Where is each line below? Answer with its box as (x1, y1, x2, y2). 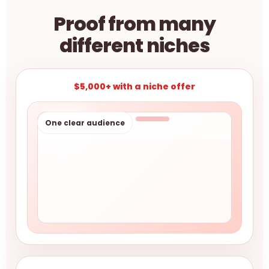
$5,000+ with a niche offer (74, 80, 195, 92)
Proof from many (53, 10, 216, 37)
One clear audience (45, 118, 125, 128)
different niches (59, 32, 210, 59)
